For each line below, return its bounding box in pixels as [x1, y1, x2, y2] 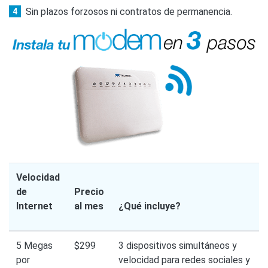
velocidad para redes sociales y [118, 254, 250, 266]
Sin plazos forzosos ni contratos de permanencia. [26, 6, 232, 18]
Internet [16, 200, 53, 212]
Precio [74, 186, 104, 198]
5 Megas [16, 240, 53, 252]
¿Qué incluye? [118, 200, 181, 212]
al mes [74, 200, 103, 212]
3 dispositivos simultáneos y [118, 240, 237, 252]
